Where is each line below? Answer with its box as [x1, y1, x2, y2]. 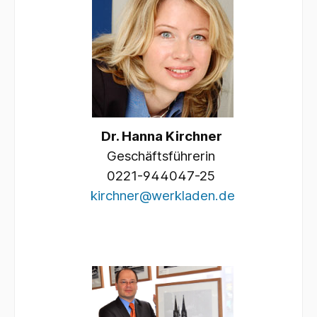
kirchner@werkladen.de [91, 187, 235, 204]
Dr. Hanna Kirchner [100, 127, 225, 144]
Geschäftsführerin [107, 147, 219, 164]
